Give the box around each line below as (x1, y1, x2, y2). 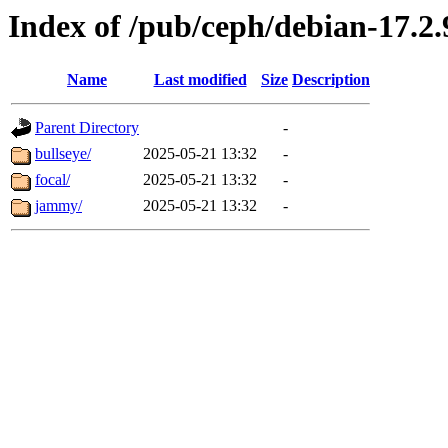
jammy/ (35, 197, 82, 215)
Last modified (153, 71, 247, 89)
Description (292, 71, 370, 89)
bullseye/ (35, 145, 91, 163)
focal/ (35, 171, 70, 189)
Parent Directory (35, 119, 139, 137)
